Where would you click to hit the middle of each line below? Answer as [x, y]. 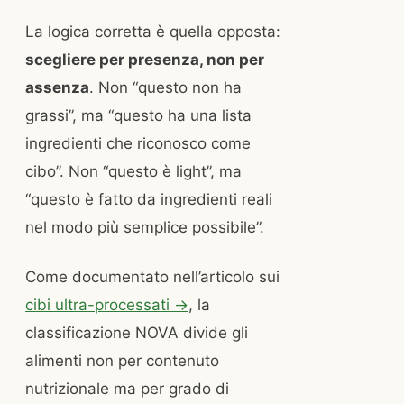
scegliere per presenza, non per [145, 60]
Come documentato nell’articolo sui [152, 277]
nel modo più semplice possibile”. [145, 228]
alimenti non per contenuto [122, 361]
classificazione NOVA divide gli [137, 333]
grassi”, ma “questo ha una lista [138, 116]
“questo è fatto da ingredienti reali [149, 200]
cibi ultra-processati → [107, 305]
